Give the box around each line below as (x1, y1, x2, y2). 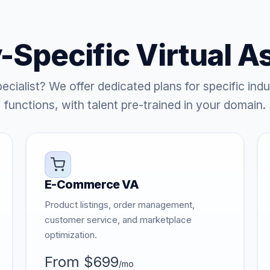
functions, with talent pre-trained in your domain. (4, 98, 266, 112)
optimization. (44, 229, 97, 240)
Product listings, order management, (44, 199, 195, 210)
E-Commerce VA (44, 177, 139, 192)
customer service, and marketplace (44, 214, 192, 225)
